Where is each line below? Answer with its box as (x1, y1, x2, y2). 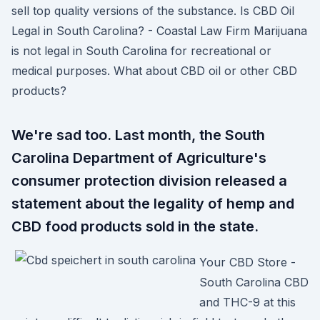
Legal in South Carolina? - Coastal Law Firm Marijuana (11, 24, 307, 38)
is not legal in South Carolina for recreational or (11, 44, 271, 58)
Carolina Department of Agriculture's (11, 149, 266, 166)
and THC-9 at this (199, 295, 296, 309)
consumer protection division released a (11, 172, 287, 189)
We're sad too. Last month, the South (11, 126, 265, 144)
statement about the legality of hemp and (11, 195, 294, 212)
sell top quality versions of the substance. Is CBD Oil (11, 4, 294, 18)
